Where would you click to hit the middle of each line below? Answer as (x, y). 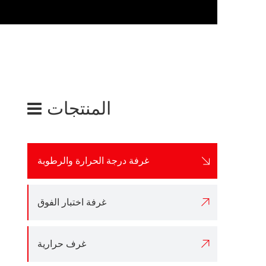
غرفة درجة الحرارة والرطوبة (93, 161)
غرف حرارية (62, 244)
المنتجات (79, 109)
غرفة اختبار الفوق (72, 202)
